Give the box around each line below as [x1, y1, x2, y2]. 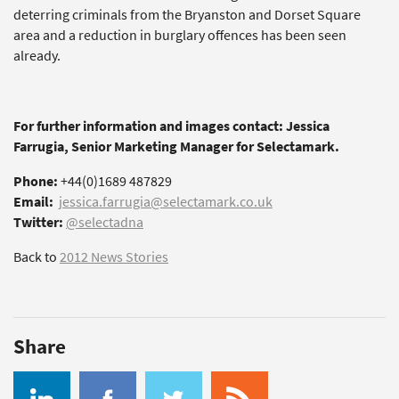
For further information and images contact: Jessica [13, 117, 330, 135]
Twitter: [13, 213, 63, 232]
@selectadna [66, 213, 143, 232]
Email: [13, 192, 53, 211]
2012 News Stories [60, 248, 168, 266]
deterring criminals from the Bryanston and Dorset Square [13, 5, 361, 24]
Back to [13, 248, 60, 266]
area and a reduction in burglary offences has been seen [13, 26, 346, 45]
